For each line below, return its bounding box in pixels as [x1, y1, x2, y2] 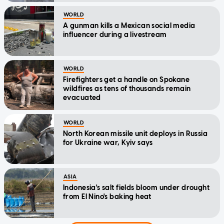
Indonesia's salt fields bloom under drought [63, 183, 210, 192]
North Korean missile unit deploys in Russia [63, 129, 208, 138]
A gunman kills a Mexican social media [63, 21, 195, 30]
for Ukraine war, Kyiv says [63, 138, 153, 147]
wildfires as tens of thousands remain [63, 84, 191, 93]
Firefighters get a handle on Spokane [63, 75, 190, 84]
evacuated [63, 93, 101, 102]
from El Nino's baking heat [63, 192, 151, 201]
